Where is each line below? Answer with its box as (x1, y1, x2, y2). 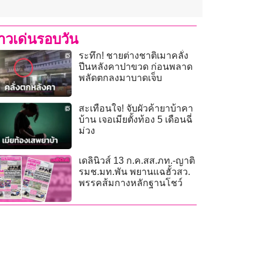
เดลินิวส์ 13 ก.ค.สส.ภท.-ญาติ (79, 156, 195, 166)
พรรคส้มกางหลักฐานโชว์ (79, 178, 183, 188)
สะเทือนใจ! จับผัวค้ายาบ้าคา (79, 103, 194, 113)
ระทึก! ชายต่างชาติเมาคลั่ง (79, 50, 189, 61)
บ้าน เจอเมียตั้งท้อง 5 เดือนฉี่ (79, 114, 193, 124)
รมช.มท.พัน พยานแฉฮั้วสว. (79, 167, 191, 177)
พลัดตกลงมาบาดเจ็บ (79, 73, 163, 83)
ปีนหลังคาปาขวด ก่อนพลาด (79, 62, 193, 72)
